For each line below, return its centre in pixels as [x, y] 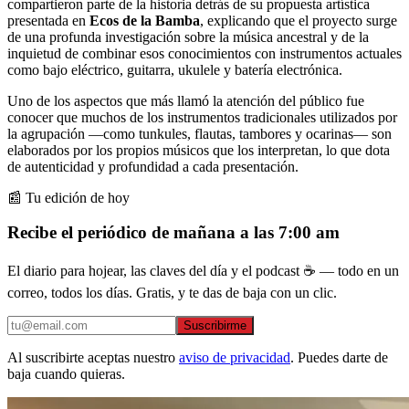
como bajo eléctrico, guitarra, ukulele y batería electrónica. [175, 69]
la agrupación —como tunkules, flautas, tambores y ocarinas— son [199, 133]
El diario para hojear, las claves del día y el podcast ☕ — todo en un [203, 271]
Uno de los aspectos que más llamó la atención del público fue [186, 100]
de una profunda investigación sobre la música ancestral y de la [188, 37]
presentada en [48, 20]
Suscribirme [215, 326]
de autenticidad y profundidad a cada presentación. [153, 166]
